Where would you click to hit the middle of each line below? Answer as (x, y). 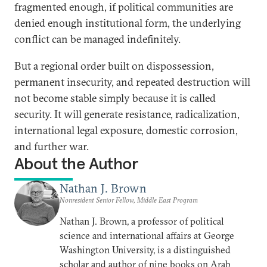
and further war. (52, 146)
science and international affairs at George (147, 235)
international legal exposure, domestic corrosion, (126, 130)
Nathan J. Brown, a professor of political (142, 221)
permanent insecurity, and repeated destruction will (132, 82)
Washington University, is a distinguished (145, 250)
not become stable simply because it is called (115, 98)
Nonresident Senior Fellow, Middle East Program (129, 200)
